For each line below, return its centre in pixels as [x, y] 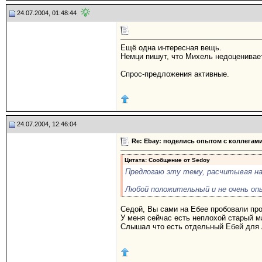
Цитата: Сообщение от [158, 160]
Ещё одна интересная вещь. [171, 48]
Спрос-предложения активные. [175, 74]
